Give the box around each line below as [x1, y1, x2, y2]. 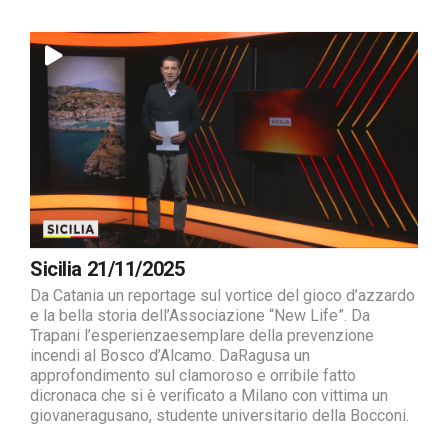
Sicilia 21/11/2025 [30, 257, 185, 282]
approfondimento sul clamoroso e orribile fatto [30, 366, 356, 386]
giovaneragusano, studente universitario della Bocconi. [30, 406, 409, 426]
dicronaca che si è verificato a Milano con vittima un [30, 386, 388, 406]
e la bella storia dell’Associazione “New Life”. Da [30, 306, 370, 326]
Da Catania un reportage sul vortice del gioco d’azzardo [30, 286, 415, 306]
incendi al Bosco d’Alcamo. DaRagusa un [30, 346, 310, 366]
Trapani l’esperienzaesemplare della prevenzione [30, 326, 374, 346]
